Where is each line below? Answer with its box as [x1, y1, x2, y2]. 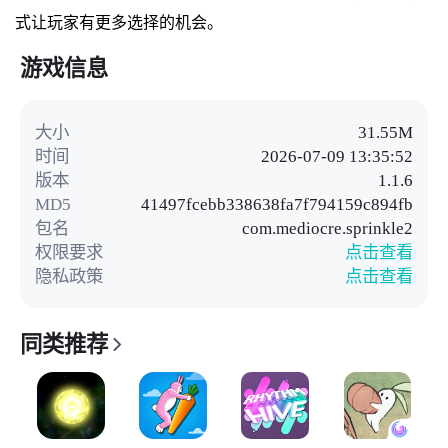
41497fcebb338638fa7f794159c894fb [141, 193, 414, 214]
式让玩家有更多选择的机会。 [14, 14, 223, 32]
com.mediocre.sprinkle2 [242, 217, 414, 238]
